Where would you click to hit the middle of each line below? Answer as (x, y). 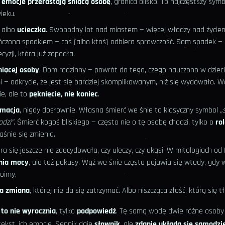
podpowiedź (96, 211)
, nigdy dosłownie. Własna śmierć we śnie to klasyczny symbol (120, 110)
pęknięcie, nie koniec (64, 94)
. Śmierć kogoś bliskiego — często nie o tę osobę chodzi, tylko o (115, 123)
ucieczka (31, 30)
